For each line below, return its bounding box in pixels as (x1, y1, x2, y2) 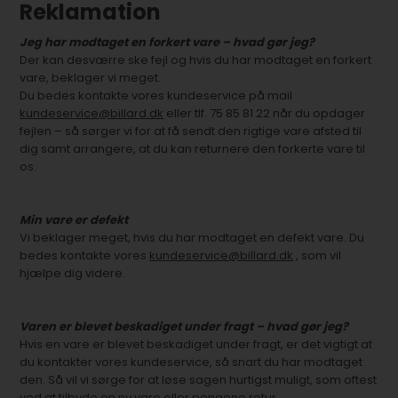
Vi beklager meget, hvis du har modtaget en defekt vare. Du (20, 229, 365, 246)
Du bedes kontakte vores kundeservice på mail (20, 87, 293, 104)
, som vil (293, 247, 342, 264)
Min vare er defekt (20, 211, 129, 228)
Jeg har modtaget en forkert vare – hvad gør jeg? (20, 34, 315, 51)
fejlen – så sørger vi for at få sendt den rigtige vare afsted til (20, 123, 362, 139)
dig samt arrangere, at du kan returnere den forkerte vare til (20, 140, 366, 157)
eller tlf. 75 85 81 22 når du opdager (163, 105, 366, 122)
